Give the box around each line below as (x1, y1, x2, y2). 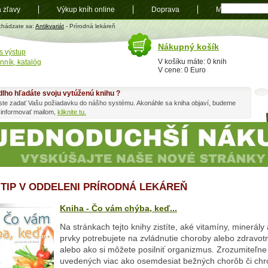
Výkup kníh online (57, 5, 115, 14)
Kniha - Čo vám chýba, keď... (60, 203, 177, 214)
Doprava (151, 5, 179, 14)
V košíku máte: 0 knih (158, 57, 227, 66)
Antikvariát (35, 23, 64, 29)
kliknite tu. (57, 108, 86, 115)
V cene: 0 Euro (158, 66, 206, 74)
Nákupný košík (158, 42, 219, 51)
